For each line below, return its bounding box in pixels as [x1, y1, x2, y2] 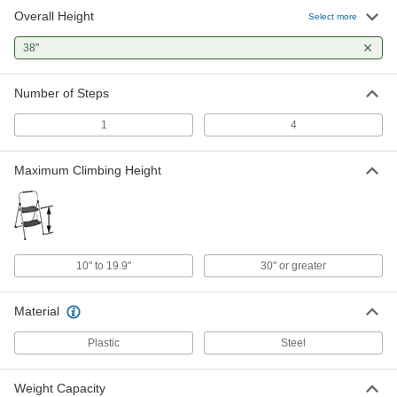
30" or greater [261, 260, 326, 272]
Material [14, 304, 59, 318]
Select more [308, 11, 357, 21]
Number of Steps [14, 86, 109, 100]
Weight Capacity [14, 381, 105, 395]
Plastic [88, 337, 120, 349]
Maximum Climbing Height [14, 163, 161, 177]
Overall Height [14, 9, 94, 23]
